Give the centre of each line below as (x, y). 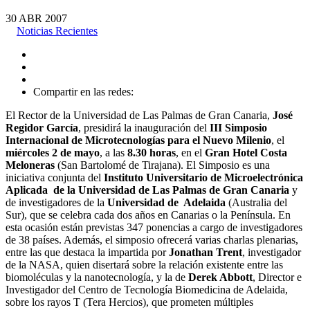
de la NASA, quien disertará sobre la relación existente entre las (144, 264)
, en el (190, 152)
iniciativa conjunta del (55, 177)
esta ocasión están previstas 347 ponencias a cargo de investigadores (154, 227)
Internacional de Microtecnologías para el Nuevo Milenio (138, 140)
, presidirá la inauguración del (144, 127)
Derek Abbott (220, 277)
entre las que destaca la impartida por (87, 252)
